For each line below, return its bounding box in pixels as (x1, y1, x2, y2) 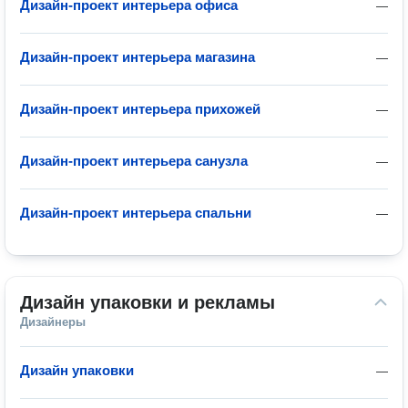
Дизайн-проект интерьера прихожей (20, 101, 260, 117)
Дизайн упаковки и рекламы (20, 292, 275, 312)
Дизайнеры (20, 315, 86, 329)
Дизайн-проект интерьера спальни (20, 205, 251, 220)
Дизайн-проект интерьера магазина (20, 49, 255, 65)
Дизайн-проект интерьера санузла (20, 153, 248, 168)
